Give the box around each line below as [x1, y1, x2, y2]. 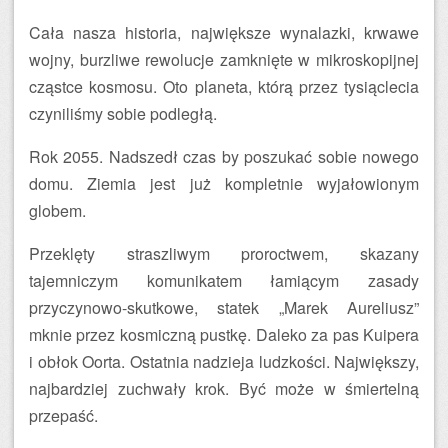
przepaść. [29, 404, 98, 427]
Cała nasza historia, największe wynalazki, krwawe [29, 21, 419, 44]
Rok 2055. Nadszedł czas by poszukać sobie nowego [29, 145, 419, 168]
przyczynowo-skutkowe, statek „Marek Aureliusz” [29, 296, 419, 319]
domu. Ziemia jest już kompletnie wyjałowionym [29, 172, 419, 195]
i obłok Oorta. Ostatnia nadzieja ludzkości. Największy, [29, 350, 419, 373]
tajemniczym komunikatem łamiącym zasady [29, 269, 419, 292]
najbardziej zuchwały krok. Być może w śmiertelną [29, 377, 419, 400]
